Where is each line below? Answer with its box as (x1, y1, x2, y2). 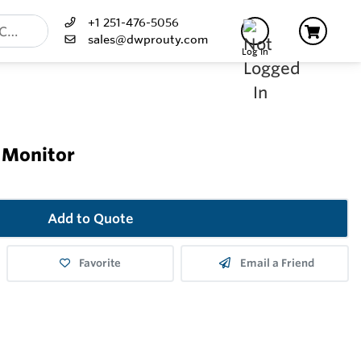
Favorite (78, 256, 121, 271)
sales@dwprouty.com (88, 31, 208, 47)
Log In (242, 46, 268, 57)
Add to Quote (47, 210, 134, 227)
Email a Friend (240, 256, 315, 271)
